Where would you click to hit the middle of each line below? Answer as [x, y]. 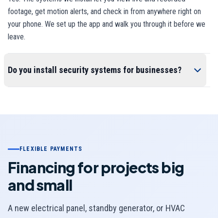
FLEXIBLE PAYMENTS [51, 149]
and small [40, 185]
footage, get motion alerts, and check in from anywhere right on [104, 11]
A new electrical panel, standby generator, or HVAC [96, 208]
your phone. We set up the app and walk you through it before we [107, 24]
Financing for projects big [96, 167]
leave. [17, 36]
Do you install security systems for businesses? [95, 70]
